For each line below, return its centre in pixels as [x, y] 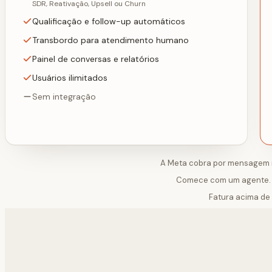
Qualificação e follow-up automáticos [109, 22]
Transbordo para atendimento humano [110, 40]
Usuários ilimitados [70, 78]
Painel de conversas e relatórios [96, 59]
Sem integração [64, 97]
